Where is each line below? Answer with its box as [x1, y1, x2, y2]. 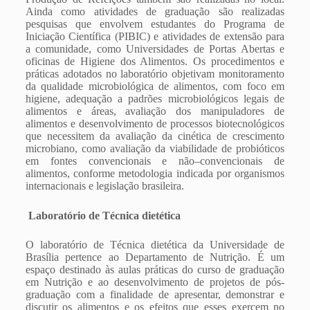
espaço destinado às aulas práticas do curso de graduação [25, 264, 285, 275]
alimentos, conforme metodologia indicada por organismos [25, 167, 285, 179]
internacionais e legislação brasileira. [25, 180, 184, 192]
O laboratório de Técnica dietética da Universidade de [25, 239, 285, 250]
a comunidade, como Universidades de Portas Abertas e [25, 43, 285, 55]
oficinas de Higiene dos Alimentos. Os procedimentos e [25, 55, 285, 67]
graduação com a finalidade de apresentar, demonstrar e [25, 289, 285, 300]
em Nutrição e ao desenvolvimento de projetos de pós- [25, 276, 285, 288]
